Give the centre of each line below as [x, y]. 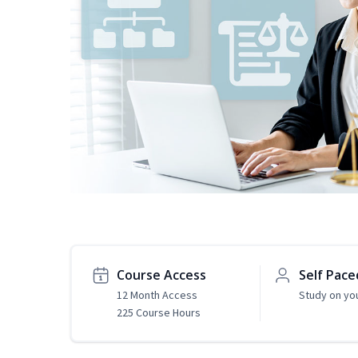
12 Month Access [157, 295]
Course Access [161, 275]
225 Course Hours [159, 313]
